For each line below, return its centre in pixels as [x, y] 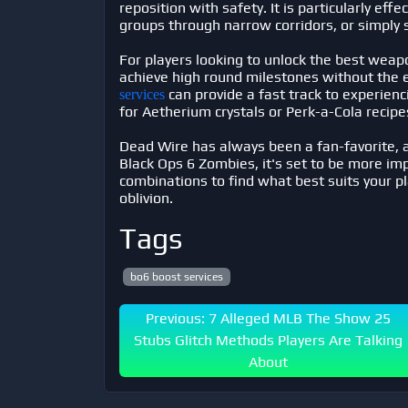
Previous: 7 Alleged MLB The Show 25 [268, 319]
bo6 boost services [176, 277]
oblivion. [146, 198]
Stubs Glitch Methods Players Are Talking [268, 341]
